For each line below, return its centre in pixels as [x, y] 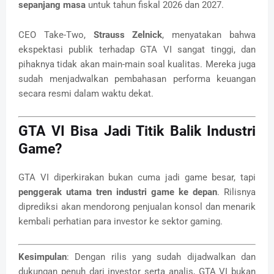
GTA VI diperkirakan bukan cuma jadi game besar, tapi [137, 177]
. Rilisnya [236, 192]
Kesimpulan [43, 257]
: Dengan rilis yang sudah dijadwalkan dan [161, 257]
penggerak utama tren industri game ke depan [118, 192]
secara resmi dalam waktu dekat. [86, 94]
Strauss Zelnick [128, 35]
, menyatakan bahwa [209, 35]
